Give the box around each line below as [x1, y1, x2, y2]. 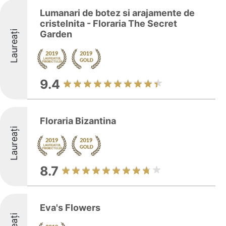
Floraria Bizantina [40, 116, 116, 126]
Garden [40, 29, 72, 39]
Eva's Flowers [40, 202, 100, 213]
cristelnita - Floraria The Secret [40, 18, 177, 29]
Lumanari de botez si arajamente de [40, 8, 195, 18]
